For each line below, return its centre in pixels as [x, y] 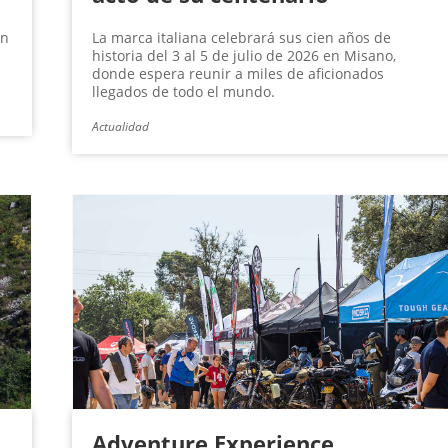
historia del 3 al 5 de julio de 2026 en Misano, [243, 56]
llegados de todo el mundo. [183, 92]
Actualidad [120, 127]
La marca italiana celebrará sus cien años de [241, 38]
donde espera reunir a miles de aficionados [237, 74]
